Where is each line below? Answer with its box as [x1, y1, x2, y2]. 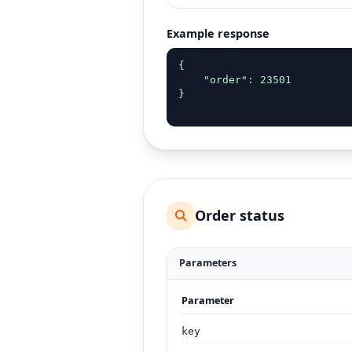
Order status [195, 206, 285, 225]
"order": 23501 [178, 73, 291, 86]
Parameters [178, 256, 236, 270]
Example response [167, 26, 270, 42]
